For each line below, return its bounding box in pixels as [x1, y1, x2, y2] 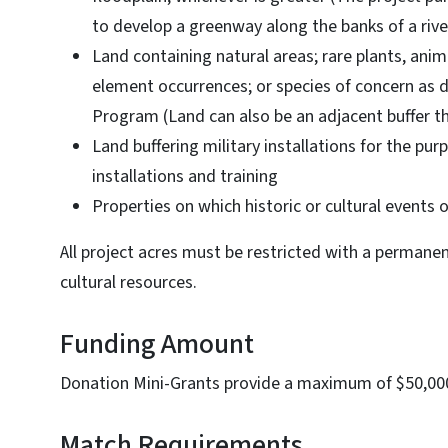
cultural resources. [60, 270, 197, 295]
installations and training [92, 164, 282, 189]
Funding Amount [60, 324, 254, 364]
